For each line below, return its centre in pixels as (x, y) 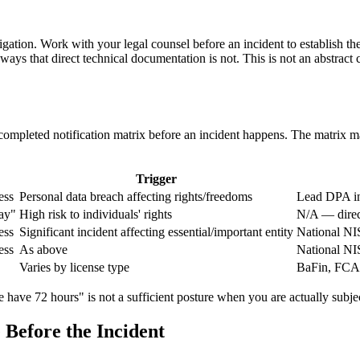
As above (43, 250)
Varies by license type (74, 268)
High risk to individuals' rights (96, 215)
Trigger (156, 179)
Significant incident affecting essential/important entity (156, 232)
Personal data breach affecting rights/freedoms (136, 197)
